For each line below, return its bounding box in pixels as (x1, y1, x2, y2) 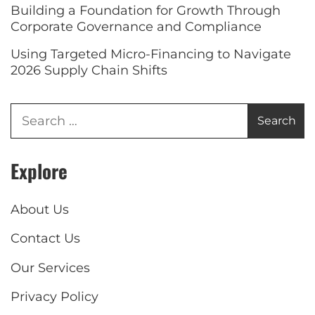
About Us (11, 201, 69, 217)
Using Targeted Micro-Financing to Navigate (11, 46, 291, 63)
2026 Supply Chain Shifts (11, 63, 167, 79)
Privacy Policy (11, 289, 98, 305)
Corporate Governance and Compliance (11, 18, 262, 34)
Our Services (11, 259, 90, 276)
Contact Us (11, 231, 80, 247)
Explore (11, 156, 67, 185)
